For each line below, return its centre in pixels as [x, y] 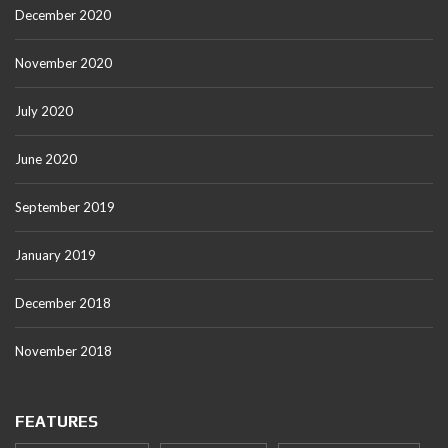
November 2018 [63, 351]
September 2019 [65, 207]
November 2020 [63, 63]
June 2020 [46, 159]
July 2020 [44, 111]
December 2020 [63, 15]
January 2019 [55, 255]
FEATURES [56, 422]
